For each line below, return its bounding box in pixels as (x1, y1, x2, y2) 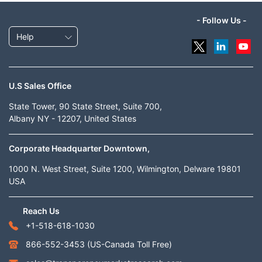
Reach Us (23, 205, 60, 216)
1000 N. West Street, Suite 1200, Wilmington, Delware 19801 (9, 163, 241, 174)
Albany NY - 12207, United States (9, 113, 136, 123)
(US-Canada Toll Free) (87, 239, 172, 249)
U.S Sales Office (9, 80, 71, 91)
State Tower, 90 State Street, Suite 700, (9, 101, 162, 111)
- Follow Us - (196, 15, 247, 25)
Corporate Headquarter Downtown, (9, 143, 150, 153)
